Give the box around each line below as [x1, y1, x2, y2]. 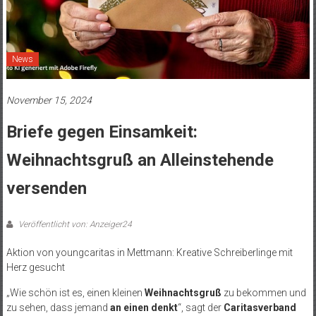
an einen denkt [109, 302, 178, 314]
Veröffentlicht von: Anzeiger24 [16, 219, 132, 230]
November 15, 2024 [6, 95, 92, 107]
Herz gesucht [6, 262, 65, 274]
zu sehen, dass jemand [6, 302, 110, 314]
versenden [6, 178, 87, 199]
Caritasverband [223, 302, 296, 314]
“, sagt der [177, 302, 224, 314]
